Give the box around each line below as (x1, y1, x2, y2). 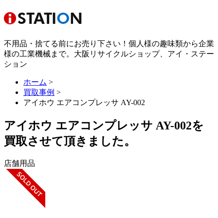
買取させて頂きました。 (4, 134, 136, 147)
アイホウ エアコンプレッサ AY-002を (4, 119, 204, 132)
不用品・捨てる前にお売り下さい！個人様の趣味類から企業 (4, 39, 214, 48)
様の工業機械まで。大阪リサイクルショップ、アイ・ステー (4, 49, 214, 58)
